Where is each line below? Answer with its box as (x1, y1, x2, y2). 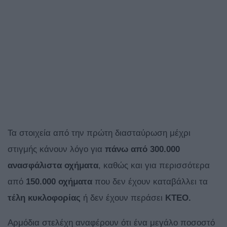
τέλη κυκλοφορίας (8, 193, 81, 203)
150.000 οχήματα (26, 177, 92, 187)
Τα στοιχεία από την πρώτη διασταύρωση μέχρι (8, 128, 191, 138)
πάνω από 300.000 (105, 144, 180, 155)
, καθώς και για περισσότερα (98, 161, 210, 171)
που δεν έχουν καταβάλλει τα (92, 177, 208, 187)
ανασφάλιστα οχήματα (8, 161, 98, 171)
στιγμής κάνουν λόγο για (8, 144, 105, 155)
